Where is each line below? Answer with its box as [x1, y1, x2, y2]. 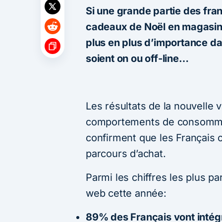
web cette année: [86, 187, 166, 199]
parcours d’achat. [86, 147, 166, 160]
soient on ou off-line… [86, 52, 189, 64]
